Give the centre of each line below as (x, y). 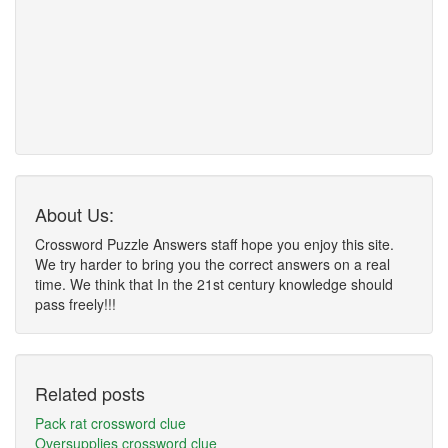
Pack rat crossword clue (110, 423)
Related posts (90, 393)
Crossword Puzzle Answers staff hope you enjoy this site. (214, 244)
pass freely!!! (75, 304)
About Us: (74, 214)
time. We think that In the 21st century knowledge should (214, 284)
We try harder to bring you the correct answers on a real (212, 264)
